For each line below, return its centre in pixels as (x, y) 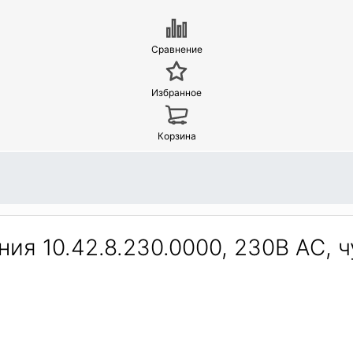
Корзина (176, 136)
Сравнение (176, 50)
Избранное (176, 93)
